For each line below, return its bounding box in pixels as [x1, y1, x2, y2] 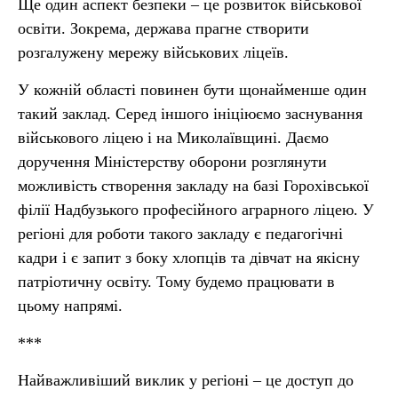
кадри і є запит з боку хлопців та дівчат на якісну [18, 249, 360, 267]
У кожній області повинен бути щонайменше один [18, 81, 367, 99]
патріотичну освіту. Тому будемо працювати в [18, 273, 335, 291]
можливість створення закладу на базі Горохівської [18, 177, 369, 195]
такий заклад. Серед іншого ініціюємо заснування [18, 105, 362, 123]
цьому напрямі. [18, 297, 123, 314]
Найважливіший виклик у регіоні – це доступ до [18, 371, 354, 389]
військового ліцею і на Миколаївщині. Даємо [18, 129, 329, 147]
